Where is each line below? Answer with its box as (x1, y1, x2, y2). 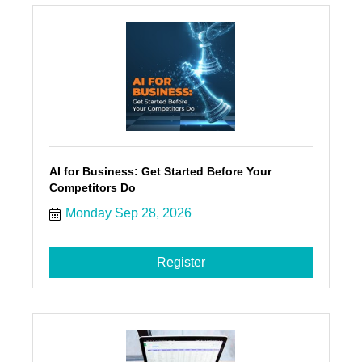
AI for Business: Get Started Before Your (48, 165, 271, 179)
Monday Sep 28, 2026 (65, 206, 192, 221)
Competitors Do (48, 181, 136, 195)
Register (156, 255, 205, 270)
